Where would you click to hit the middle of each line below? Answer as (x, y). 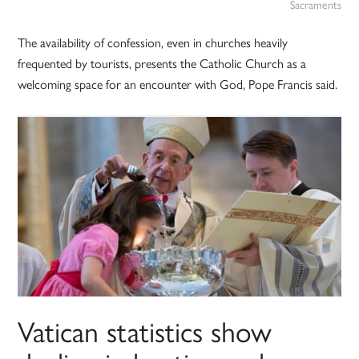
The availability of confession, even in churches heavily (153, 42)
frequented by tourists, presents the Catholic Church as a (162, 63)
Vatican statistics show (145, 331)
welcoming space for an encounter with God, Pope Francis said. (178, 84)
